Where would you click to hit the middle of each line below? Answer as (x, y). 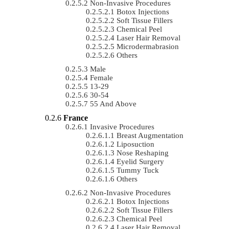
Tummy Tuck (138, 170)
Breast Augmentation (150, 135)
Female (101, 77)
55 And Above (113, 104)
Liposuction (135, 144)
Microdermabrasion (148, 46)
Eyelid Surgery (140, 161)
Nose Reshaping (143, 153)
